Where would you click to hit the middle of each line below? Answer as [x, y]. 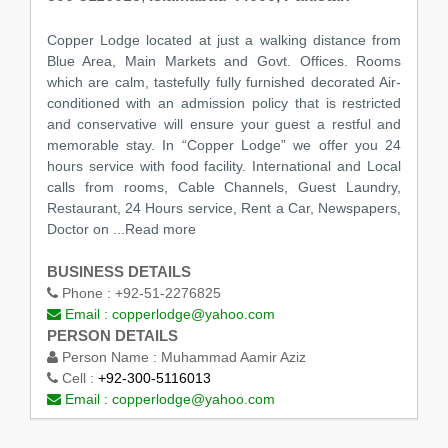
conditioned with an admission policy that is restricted [224, 103]
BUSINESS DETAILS [118, 272]
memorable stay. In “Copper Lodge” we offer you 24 [224, 145]
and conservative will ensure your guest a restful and [224, 124]
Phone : [86, 293]
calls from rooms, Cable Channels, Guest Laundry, [224, 187]
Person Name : [109, 357]
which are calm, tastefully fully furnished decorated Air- [224, 82]
